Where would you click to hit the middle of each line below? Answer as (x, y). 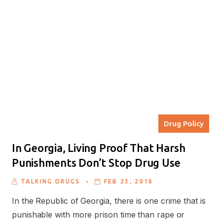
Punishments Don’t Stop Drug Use (96, 162)
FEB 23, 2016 (129, 181)
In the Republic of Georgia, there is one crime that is (109, 201)
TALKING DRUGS (51, 181)
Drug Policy (184, 124)
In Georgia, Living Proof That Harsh (99, 147)
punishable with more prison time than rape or (98, 214)
